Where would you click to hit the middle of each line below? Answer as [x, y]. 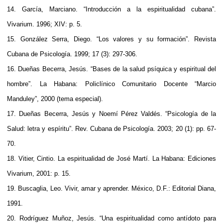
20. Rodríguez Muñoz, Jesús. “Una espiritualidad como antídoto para [111, 218]
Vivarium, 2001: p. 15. [39, 173]
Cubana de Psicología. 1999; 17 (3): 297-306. [72, 54]
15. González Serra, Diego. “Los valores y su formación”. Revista [111, 39]
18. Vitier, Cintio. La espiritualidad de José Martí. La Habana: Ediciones [111, 158]
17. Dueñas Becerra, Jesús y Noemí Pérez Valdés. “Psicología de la [111, 113]
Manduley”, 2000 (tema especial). [55, 99]
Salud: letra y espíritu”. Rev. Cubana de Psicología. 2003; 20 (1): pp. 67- [111, 128]
